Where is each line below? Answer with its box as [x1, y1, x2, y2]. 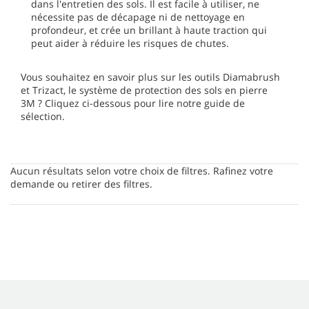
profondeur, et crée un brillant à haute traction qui [31, 23, 267, 37]
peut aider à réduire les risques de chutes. [31, 37, 229, 50]
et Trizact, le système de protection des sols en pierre [21, 83, 268, 97]
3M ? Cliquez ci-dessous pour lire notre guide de [21, 97, 245, 110]
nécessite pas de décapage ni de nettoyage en [31, 10, 245, 23]
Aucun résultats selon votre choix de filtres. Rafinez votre [10, 164, 273, 177]
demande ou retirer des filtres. [10, 177, 152, 190]
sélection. [21, 110, 65, 123]
